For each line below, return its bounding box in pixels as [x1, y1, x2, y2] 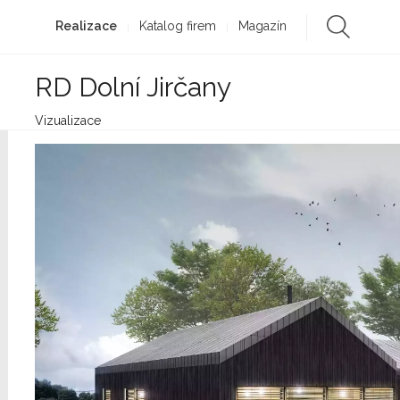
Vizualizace [35, 113, 101, 128]
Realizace [54, 19, 117, 33]
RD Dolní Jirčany [35, 71, 231, 103]
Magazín [237, 19, 287, 33]
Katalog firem [138, 19, 216, 33]
